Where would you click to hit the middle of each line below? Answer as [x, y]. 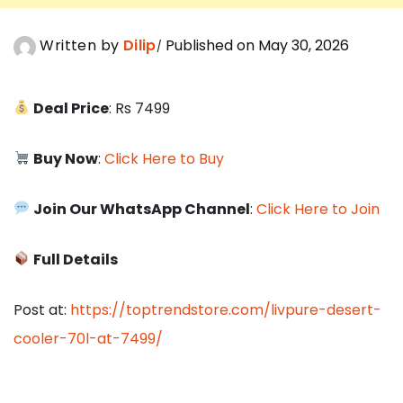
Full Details [76, 259]
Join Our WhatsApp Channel [142, 209]
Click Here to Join [318, 209]
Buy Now [66, 158]
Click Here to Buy [165, 158]
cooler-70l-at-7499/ [88, 338]
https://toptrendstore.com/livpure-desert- [226, 309]
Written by [80, 46]
